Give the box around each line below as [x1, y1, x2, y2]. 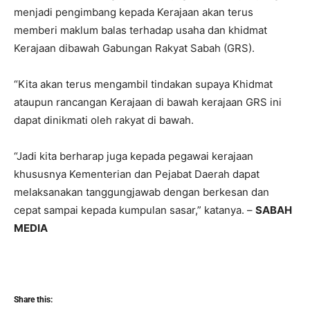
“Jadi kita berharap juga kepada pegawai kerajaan [14, 149, 253, 163]
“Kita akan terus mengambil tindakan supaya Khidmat [14, 77, 273, 91]
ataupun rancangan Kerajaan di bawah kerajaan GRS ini [14, 95, 282, 109]
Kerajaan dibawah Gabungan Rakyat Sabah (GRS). [14, 42, 255, 55]
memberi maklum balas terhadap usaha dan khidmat [14, 24, 267, 37]
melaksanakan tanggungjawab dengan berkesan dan [14, 185, 269, 199]
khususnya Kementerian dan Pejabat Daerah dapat [14, 167, 259, 181]
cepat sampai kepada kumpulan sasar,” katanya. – [14, 203, 255, 217]
